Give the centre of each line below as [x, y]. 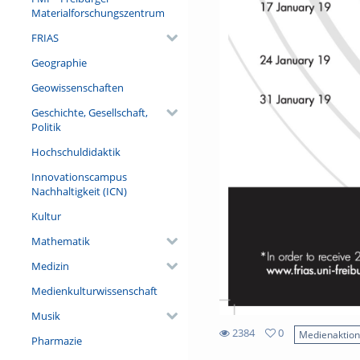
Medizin [50, 266]
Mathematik [60, 241]
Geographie [59, 62]
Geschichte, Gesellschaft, [89, 112]
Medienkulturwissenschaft [94, 290]
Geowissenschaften [77, 87]
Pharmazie [56, 340]
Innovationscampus [79, 176]
